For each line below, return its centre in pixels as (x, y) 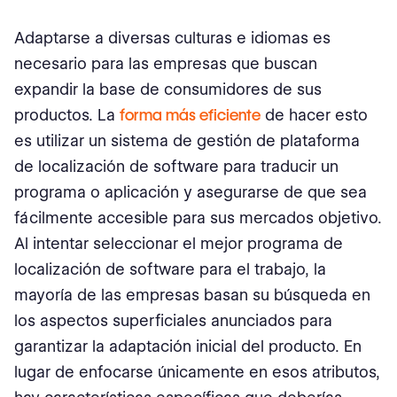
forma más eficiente (190, 115)
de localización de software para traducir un (176, 166)
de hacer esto (314, 115)
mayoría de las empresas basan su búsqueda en (192, 295)
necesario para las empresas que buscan (166, 63)
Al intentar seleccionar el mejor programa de (179, 243)
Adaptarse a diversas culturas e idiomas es (172, 38)
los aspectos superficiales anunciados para (173, 320)
